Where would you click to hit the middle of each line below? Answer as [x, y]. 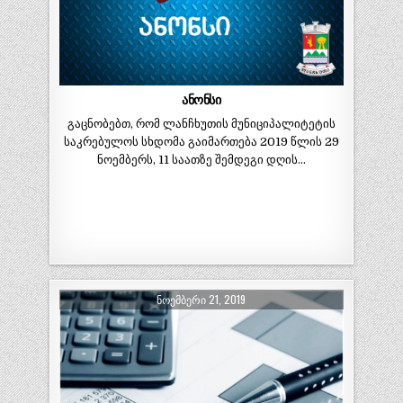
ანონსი [201, 100]
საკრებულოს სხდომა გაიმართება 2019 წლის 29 [201, 142]
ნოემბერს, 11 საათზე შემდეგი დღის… [201, 160]
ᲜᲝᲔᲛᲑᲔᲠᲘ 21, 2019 [201, 299]
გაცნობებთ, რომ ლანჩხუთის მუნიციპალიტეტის [201, 124]
